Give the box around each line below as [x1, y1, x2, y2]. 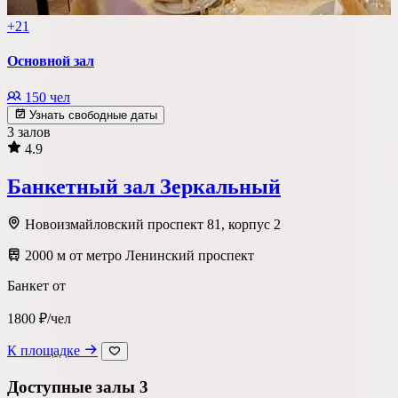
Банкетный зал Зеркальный [7, 174, 281, 198]
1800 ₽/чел [7, 311, 71, 327]
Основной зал [7, 53, 94, 69]
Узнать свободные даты [26, 107, 157, 122]
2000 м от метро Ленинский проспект [21, 248, 254, 264]
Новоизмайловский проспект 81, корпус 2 [21, 217, 281, 233]
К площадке [7, 343, 84, 359]
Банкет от [7, 278, 66, 294]
